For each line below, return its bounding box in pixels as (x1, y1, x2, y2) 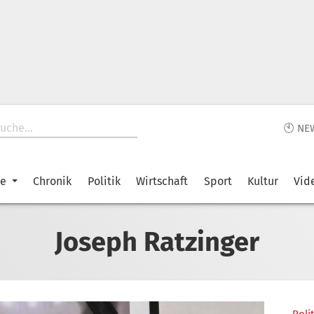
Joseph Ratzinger (55, 225, 259, 258)
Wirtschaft (136, 175, 189, 188)
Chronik (33, 175, 72, 188)
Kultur (247, 175, 278, 188)
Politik (87, 175, 121, 188)
